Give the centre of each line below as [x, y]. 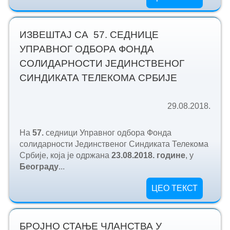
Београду [39, 167]
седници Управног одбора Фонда [108, 133]
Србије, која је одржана [65, 156]
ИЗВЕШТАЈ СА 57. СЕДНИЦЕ [89, 35]
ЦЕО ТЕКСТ [175, 188]
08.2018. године [154, 156]
